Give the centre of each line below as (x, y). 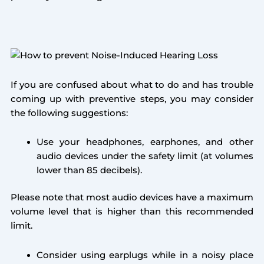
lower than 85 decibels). (89, 171)
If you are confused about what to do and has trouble (132, 85)
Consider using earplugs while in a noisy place (145, 255)
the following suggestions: (69, 113)
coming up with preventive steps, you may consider (132, 99)
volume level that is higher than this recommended (132, 212)
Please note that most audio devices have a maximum (132, 198)
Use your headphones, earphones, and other (145, 142)
